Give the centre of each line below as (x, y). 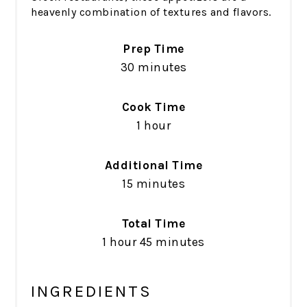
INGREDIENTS (92, 292)
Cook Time (153, 107)
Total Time (153, 224)
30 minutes (153, 67)
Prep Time (153, 49)
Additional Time (153, 165)
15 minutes (153, 184)
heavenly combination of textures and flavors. (151, 12)
